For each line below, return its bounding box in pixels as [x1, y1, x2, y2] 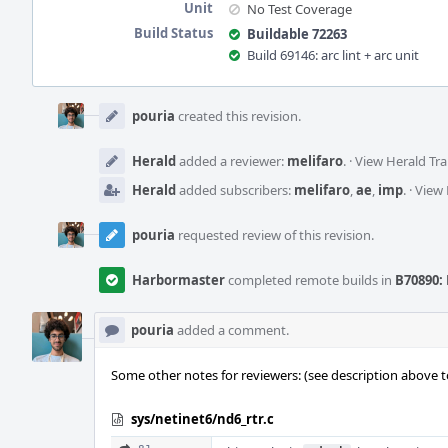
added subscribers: [176, 181, 294, 199]
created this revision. [175, 107, 301, 125]
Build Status [134, 24, 213, 42]
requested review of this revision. [175, 226, 374, 244]
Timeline [32, 105, 90, 123]
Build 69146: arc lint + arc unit [247, 46, 419, 64]
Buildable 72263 [247, 25, 347, 43]
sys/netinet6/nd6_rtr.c [131, 410, 274, 428]
